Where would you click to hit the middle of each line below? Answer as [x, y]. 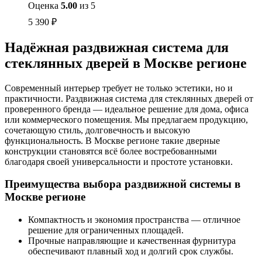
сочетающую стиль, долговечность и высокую [97, 130]
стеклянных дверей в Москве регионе [126, 63]
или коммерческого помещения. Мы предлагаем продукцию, [126, 119]
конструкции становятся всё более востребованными [111, 151]
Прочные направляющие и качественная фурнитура [132, 241]
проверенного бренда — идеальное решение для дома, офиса [127, 109]
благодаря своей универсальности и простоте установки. [119, 161]
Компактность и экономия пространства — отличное [134, 220]
